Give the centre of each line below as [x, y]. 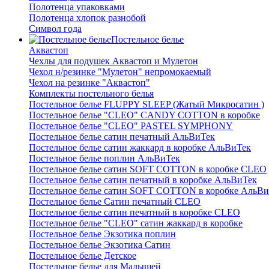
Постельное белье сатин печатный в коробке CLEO [134, 212]
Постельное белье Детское [83, 255]
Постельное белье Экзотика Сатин [100, 245]
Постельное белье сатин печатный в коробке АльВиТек [143, 180]
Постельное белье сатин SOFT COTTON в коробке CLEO [148, 169]
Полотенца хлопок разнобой [87, 18]
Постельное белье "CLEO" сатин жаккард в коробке [136, 223]
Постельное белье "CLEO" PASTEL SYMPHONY [131, 126]
